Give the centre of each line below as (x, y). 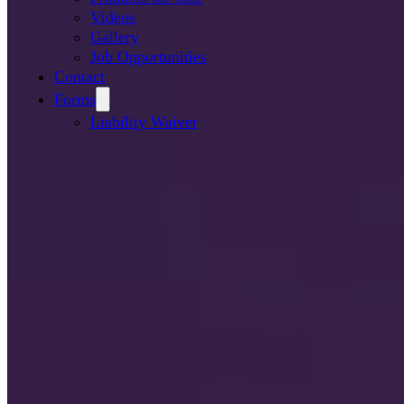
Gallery (115, 37)
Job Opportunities (148, 56)
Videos (113, 17)
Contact (79, 76)
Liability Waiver (144, 121)
